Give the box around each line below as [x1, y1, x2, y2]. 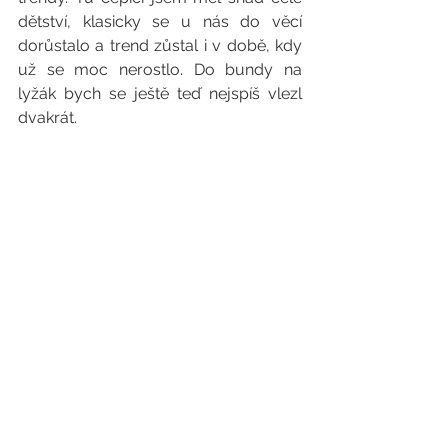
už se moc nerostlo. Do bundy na [18, 59, 302, 79]
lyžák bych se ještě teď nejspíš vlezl [18, 83, 302, 103]
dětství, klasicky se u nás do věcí [18, 11, 302, 31]
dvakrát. [18, 107, 77, 127]
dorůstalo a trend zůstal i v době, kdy [18, 35, 302, 55]
